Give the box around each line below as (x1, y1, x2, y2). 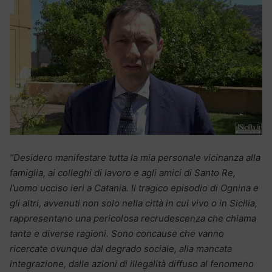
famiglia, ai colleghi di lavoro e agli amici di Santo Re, (10, 166, 236, 178)
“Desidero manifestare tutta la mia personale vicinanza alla (10, 151, 260, 163)
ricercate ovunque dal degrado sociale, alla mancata (10, 242, 232, 254)
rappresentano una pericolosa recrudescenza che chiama (10, 212, 256, 224)
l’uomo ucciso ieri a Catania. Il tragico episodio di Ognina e (10, 182, 259, 194)
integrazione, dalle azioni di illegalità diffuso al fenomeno (10, 257, 254, 270)
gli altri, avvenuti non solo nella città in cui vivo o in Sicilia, (10, 197, 257, 209)
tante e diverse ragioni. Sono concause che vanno (10, 227, 224, 239)
